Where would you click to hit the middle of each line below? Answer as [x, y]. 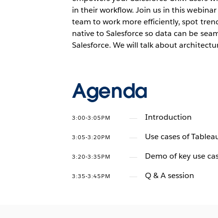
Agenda [109, 91]
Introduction [168, 117]
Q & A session [170, 175]
